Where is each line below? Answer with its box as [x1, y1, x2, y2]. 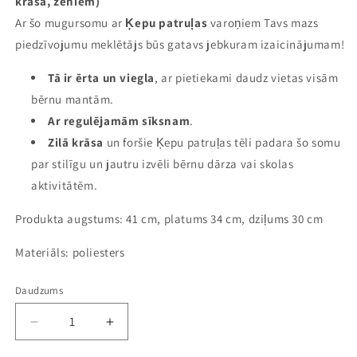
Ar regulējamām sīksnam [48, 113, 190, 129]
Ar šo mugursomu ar [15, 15, 126, 31]
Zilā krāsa [48, 135, 104, 151]
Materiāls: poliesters [15, 245, 125, 261]
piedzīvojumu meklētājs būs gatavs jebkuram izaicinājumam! [15, 37, 345, 53]
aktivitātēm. [31, 178, 98, 194]
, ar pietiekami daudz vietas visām [155, 70, 339, 86]
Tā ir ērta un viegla [48, 70, 155, 86]
